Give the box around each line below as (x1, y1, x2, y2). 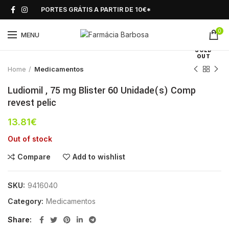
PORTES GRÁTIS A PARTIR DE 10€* (41, 6, 151, 13)
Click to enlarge (36, 29, 88, 37)
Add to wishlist (73, 152, 125, 161)
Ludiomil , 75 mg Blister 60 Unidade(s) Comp (8, 84, 196, 97)
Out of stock (8, 134, 52, 143)
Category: (8, 197, 45, 205)
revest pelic (8, 96, 56, 109)
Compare (17, 152, 51, 161)
